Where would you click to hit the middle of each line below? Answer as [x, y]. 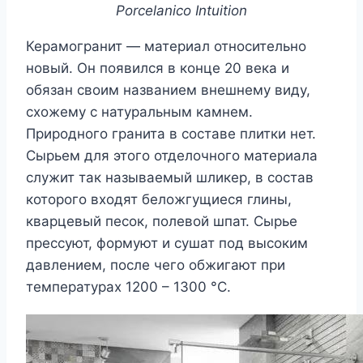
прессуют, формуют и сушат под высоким [167, 243]
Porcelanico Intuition [181, 11]
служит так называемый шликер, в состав [170, 178]
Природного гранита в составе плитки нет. [171, 134]
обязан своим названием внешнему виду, [168, 90]
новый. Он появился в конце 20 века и [158, 68]
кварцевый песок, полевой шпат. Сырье [162, 222]
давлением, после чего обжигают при [156, 265]
